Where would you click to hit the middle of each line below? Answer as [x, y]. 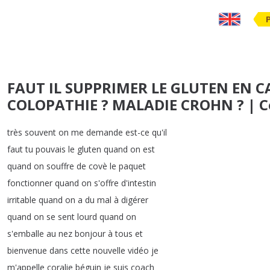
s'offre [106, 183]
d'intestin [139, 183]
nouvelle [109, 250]
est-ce [137, 132]
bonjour [90, 234]
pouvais [51, 149]
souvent [40, 132]
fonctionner [30, 183]
